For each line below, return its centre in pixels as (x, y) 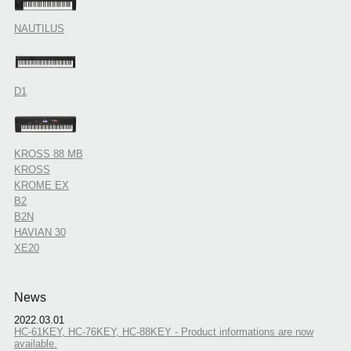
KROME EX (41, 185)
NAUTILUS (39, 28)
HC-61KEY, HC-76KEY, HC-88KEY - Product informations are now (163, 332)
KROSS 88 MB (48, 154)
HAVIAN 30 (40, 232)
